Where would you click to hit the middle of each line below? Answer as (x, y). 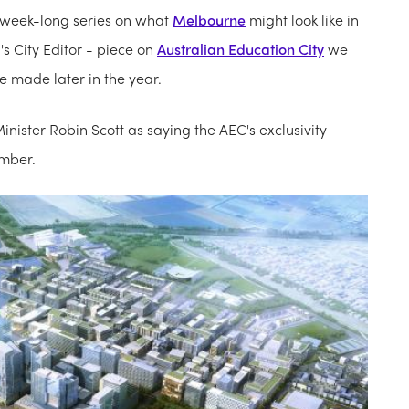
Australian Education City (241, 49)
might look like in (302, 20)
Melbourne (209, 20)
